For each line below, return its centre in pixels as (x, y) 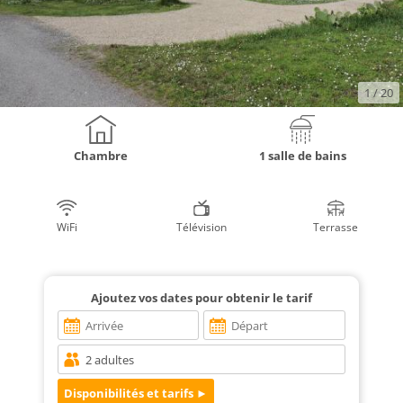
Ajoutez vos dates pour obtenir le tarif (201, 298)
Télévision (201, 228)
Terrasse (336, 228)
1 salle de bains (302, 156)
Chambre (101, 156)
